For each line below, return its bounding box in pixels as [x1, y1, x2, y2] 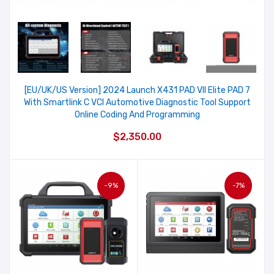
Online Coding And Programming [74, 109, 200, 120]
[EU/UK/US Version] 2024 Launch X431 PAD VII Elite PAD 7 [24, 84, 250, 95]
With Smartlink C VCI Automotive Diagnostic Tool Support [23, 97, 251, 108]
